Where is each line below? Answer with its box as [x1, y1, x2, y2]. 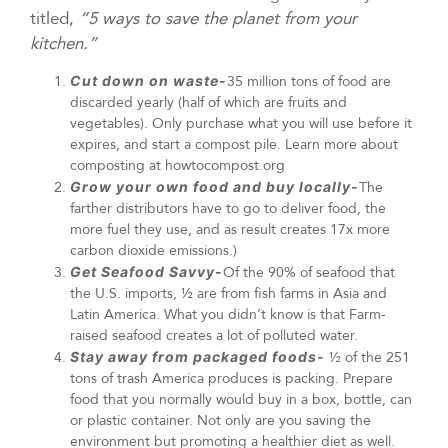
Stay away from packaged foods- [70, 348, 325, 366]
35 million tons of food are [227, 72, 391, 92]
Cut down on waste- [70, 72, 227, 90]
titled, [30, 7, 79, 31]
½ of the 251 [325, 348, 410, 368]
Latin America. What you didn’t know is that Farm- [70, 305, 386, 325]
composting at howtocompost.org [70, 156, 285, 176]
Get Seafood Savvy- [70, 263, 223, 281]
